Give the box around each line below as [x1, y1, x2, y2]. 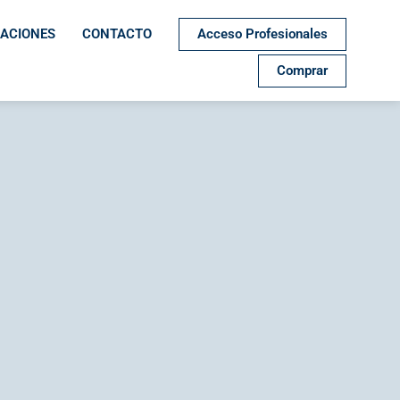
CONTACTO [81, 26, 152, 42]
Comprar [276, 62, 328, 79]
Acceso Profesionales [196, 25, 328, 42]
